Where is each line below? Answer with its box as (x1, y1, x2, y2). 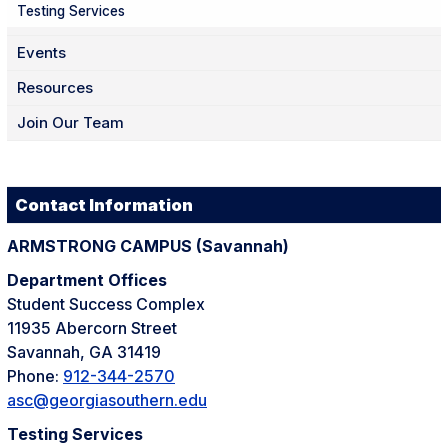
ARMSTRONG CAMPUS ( (7, 235, 202, 256)
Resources (17, 77, 93, 97)
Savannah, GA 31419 (7, 341, 161, 362)
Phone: (7, 365, 63, 386)
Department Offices (7, 269, 167, 290)
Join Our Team (17, 112, 124, 132)
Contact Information (15, 194, 193, 215)
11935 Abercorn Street (7, 317, 177, 338)
